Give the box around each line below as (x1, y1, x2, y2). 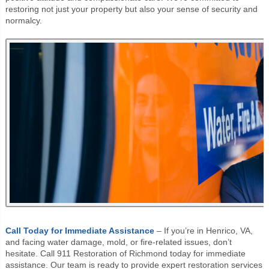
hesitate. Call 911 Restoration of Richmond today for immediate (5, 248, 246, 258)
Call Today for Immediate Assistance (5, 225, 154, 235)
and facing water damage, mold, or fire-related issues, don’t (5, 237, 232, 247)
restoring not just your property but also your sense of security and (5, 4, 258, 14)
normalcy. (5, 15, 42, 25)
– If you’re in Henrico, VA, (154, 225, 253, 235)
